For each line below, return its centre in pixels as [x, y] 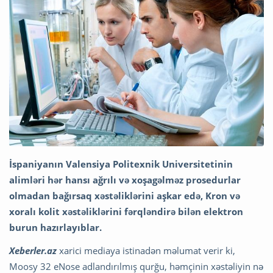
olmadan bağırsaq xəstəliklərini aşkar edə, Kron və [125, 196]
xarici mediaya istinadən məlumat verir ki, [146, 251]
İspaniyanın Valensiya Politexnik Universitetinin [121, 164]
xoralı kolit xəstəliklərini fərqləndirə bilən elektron [126, 212]
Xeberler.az [33, 251]
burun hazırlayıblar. [55, 228]
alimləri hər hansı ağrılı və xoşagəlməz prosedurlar [125, 180]
